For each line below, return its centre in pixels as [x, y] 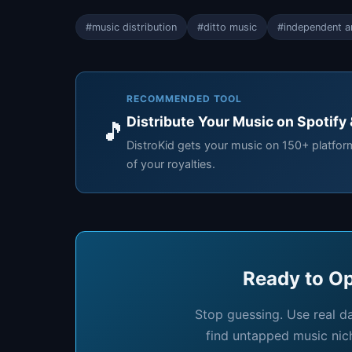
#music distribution [131, 27]
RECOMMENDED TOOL [185, 98]
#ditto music [227, 27]
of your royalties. [171, 163]
